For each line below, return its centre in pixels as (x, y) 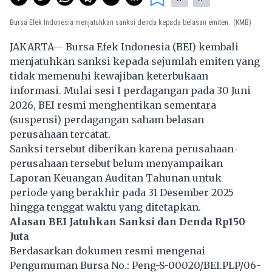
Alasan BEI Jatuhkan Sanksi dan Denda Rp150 (127, 221)
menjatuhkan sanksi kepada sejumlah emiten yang (135, 61)
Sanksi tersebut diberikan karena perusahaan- (124, 148)
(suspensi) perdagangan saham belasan (107, 119)
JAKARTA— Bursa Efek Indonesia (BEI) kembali (124, 46)
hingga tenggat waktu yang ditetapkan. (105, 207)
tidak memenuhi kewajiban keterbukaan (109, 76)
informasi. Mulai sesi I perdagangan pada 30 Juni (130, 90)
